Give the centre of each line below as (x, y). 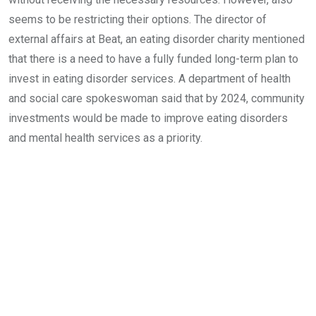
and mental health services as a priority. (105, 138)
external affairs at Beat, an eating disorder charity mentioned (157, 39)
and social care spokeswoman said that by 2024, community (157, 98)
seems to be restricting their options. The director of (138, 19)
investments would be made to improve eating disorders (148, 118)
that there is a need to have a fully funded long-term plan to (153, 59)
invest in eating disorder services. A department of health (150, 79)
